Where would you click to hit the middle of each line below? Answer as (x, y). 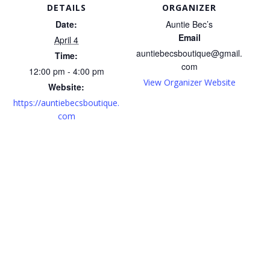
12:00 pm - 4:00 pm (66, 71)
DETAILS (66, 7)
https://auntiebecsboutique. (66, 102)
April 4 (66, 39)
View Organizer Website (189, 82)
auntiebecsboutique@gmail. (189, 53)
